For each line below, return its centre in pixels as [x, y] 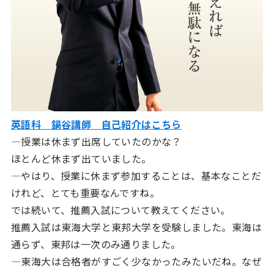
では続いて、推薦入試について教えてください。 [120, 209]
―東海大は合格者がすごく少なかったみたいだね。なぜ [136, 261]
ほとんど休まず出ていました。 [81, 158]
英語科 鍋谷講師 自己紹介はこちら [96, 124]
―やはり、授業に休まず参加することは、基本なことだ [136, 175]
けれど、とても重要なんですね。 [85, 192]
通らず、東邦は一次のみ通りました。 [96, 244]
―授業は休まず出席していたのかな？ [96, 141]
